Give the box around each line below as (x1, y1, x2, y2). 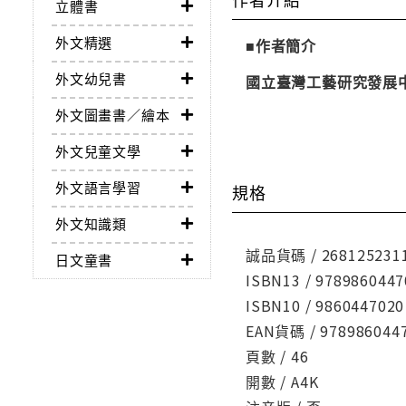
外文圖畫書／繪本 (55, 105, 170, 125)
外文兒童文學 (55, 141, 141, 161)
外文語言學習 (55, 178, 141, 198)
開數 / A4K (246, 371, 319, 393)
